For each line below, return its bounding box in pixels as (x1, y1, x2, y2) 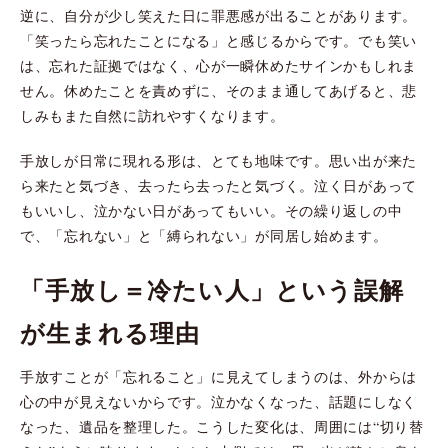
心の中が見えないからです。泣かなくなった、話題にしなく (20, 391, 417, 411)
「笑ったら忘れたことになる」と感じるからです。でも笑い (20, 30, 417, 50)
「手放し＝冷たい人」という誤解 (20, 271, 404, 307)
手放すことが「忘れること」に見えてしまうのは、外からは (20, 366, 417, 386)
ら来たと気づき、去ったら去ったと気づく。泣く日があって (20, 175, 417, 195)
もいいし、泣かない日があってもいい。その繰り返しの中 (20, 200, 403, 220)
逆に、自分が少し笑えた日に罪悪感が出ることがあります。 (20, 5, 417, 25)
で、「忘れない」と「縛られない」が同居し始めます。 (20, 225, 388, 245)
